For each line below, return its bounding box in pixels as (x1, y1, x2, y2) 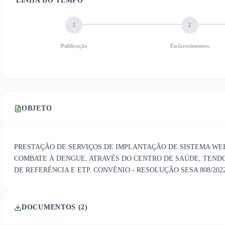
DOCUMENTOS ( (22, 203, 81, 211)
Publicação (60, 43, 87, 49)
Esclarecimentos (170, 43, 209, 49)
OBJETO (22, 104, 52, 113)
